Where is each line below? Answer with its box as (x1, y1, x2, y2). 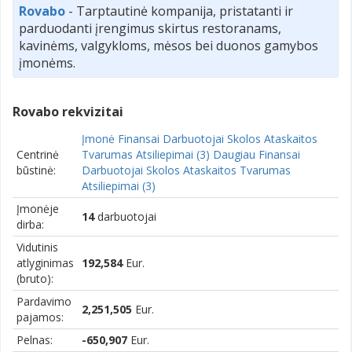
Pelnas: (16, 332, 53, 347)
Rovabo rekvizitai (13, 102, 123, 120)
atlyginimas (16, 255, 74, 270)
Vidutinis (16, 239, 58, 255)
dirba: (16, 216, 44, 232)
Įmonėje (16, 200, 59, 216)
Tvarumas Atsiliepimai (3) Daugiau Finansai (82, 146, 300, 162)
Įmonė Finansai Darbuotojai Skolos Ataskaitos (82, 130, 317, 146)
